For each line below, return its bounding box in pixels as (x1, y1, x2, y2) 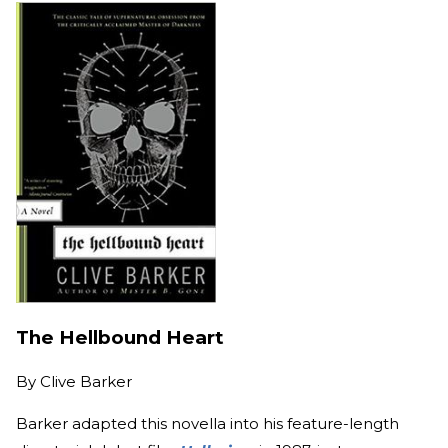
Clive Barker (40, 371, 132, 391)
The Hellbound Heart (16, 326, 224, 350)
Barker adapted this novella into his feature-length (16, 413, 399, 433)
